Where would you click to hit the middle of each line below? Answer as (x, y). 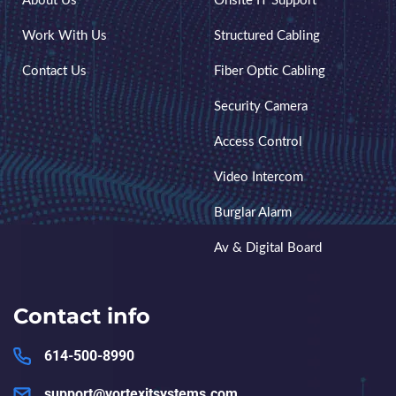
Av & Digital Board (267, 247)
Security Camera (260, 106)
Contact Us (54, 71)
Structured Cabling (267, 35)
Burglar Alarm (252, 212)
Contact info (82, 316)
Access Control (258, 141)
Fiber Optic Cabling (269, 71)
